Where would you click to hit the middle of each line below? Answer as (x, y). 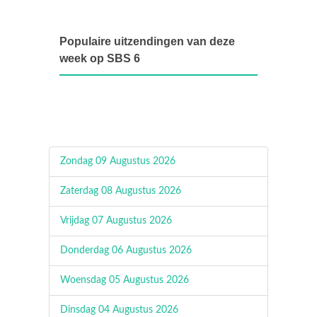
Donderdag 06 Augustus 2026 (126, 250)
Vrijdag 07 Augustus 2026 (116, 221)
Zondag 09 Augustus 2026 (118, 161)
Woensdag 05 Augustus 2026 (125, 280)
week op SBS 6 (100, 58)
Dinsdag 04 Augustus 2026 (119, 310)
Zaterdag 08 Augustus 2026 (121, 191)
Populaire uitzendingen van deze (147, 41)
